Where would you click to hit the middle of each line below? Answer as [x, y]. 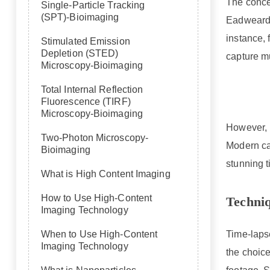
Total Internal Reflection [92, 89]
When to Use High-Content [99, 234]
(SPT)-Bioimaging [80, 17]
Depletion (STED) [80, 53]
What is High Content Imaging [105, 174]
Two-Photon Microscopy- [95, 138]
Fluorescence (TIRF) [86, 102]
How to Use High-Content [96, 198]
